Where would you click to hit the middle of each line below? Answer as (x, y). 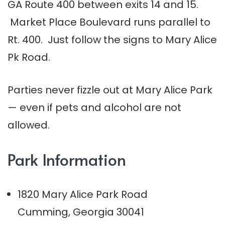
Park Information (67, 159)
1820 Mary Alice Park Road (83, 195)
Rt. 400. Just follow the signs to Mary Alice (112, 40)
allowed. (29, 125)
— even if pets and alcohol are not (94, 108)
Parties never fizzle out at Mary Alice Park (110, 90)
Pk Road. (29, 58)
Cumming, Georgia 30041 (81, 212)
